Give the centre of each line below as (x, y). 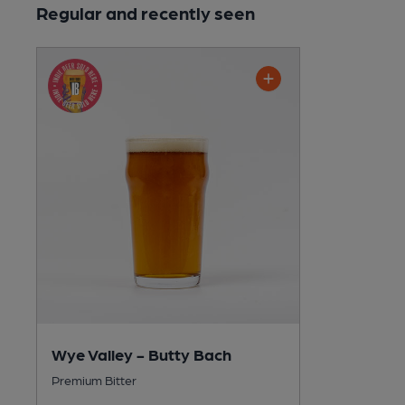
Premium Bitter (94, 379)
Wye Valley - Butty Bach (141, 353)
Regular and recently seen (146, 13)
